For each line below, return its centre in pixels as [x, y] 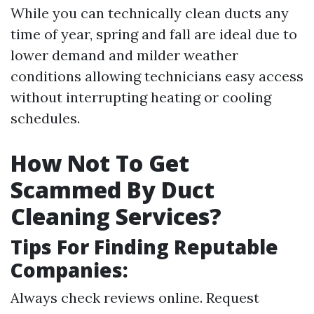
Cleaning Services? [116, 217]
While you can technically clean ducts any [150, 13]
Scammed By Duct [112, 190]
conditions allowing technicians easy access [157, 76]
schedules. [45, 118]
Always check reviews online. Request [135, 298]
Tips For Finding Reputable [144, 247]
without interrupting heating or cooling [141, 97]
